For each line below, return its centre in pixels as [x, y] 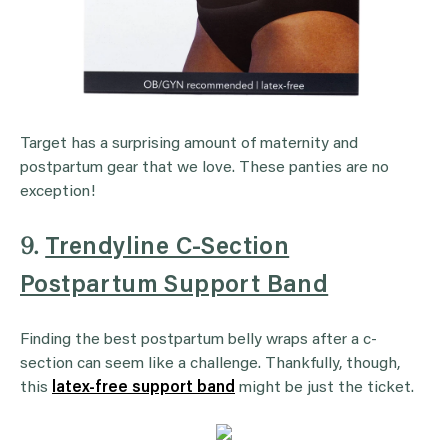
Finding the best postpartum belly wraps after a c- [198, 340]
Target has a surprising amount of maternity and [189, 144]
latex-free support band [143, 388]
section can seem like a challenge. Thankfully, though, [210, 364]
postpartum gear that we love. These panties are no [204, 168]
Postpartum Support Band [174, 286]
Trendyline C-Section [167, 248]
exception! [57, 192]
